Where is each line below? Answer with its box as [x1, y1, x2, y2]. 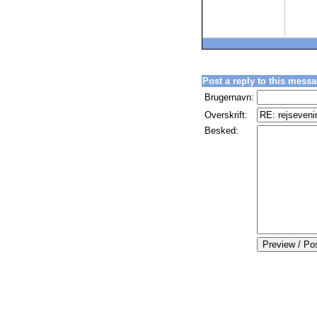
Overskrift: [204, 110, 248, 120]
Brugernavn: [204, 92, 254, 103]
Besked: [204, 125, 238, 136]
